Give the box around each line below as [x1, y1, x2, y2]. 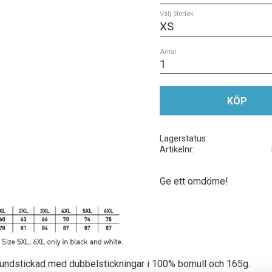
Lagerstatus [159, 133, 206, 144]
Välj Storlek [159, 10, 194, 18]
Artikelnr [159, 144, 192, 155]
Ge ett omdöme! [159, 175, 228, 187]
